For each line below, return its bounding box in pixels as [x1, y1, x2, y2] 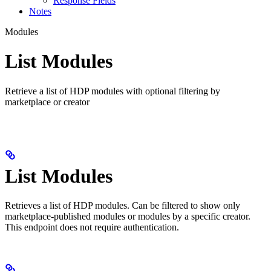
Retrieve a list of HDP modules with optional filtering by [5, 85, 220, 96]
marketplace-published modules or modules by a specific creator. [5, 211, 250, 222]
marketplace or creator [5, 96, 90, 107]
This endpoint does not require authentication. [5, 222, 179, 233]
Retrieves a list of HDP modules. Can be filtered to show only [5, 200, 240, 211]
